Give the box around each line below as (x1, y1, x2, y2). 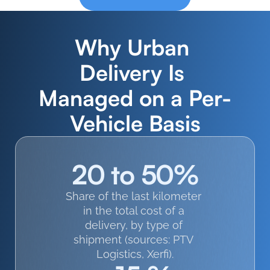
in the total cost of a (83, 204, 184, 217)
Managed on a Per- (39, 84, 231, 111)
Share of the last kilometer (66, 190, 201, 202)
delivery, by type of (84, 219, 183, 231)
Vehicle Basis (69, 110, 201, 137)
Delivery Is (80, 59, 184, 86)
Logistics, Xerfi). (96, 248, 174, 260)
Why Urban (75, 34, 189, 61)
